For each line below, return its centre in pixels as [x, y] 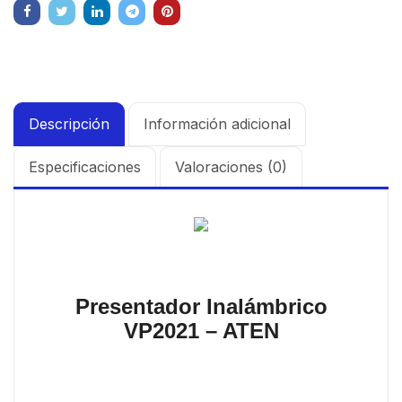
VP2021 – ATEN [201, 330]
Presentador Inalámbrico [201, 306]
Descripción [69, 123]
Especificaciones [85, 167]
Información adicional [217, 123]
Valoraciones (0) [231, 167]
